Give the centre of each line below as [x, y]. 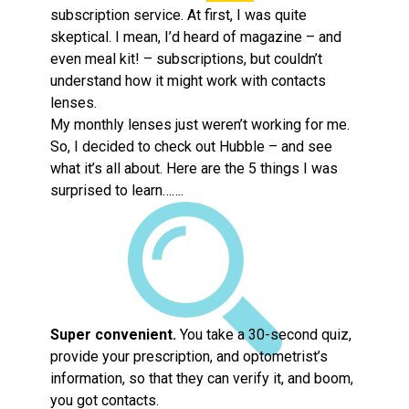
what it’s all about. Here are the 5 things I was [194, 168]
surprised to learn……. [117, 190]
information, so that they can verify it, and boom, [202, 378]
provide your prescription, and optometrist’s [189, 356]
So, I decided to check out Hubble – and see [191, 146]
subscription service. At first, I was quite [178, 15]
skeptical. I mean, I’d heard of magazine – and [196, 37]
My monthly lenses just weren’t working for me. [200, 124]
